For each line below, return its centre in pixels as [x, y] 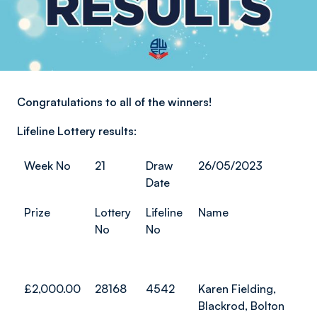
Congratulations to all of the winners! [114, 102]
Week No [47, 166]
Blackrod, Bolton [241, 306]
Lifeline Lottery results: [77, 131]
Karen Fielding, [237, 289]
